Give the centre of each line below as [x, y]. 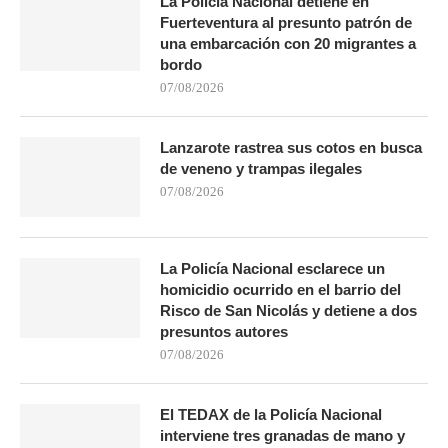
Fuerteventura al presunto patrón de [286, 22]
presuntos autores [224, 331]
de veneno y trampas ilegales [261, 168]
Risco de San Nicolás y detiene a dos [288, 310]
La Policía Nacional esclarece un [272, 268]
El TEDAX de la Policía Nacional [271, 414]
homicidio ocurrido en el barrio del [280, 289]
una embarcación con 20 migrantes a [288, 43]
